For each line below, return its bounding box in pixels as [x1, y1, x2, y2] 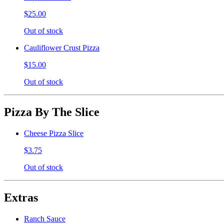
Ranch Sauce [24, 214, 65, 223]
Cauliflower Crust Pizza [24, 43, 99, 52]
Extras [4, 190, 38, 204]
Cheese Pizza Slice [24, 128, 83, 137]
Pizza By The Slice [4, 105, 99, 118]
